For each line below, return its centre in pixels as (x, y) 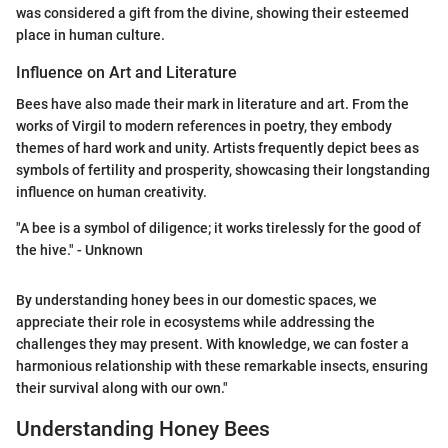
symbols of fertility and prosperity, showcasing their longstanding (223, 170)
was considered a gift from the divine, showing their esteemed (212, 12)
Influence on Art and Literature (126, 72)
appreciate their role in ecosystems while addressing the (195, 322)
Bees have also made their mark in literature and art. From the (212, 104)
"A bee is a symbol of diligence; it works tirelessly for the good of (218, 228)
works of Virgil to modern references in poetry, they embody (204, 126)
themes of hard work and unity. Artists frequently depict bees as (217, 148)
